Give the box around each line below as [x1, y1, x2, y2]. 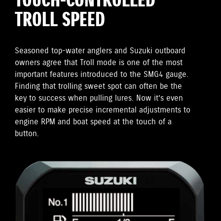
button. [15, 128, 39, 139]
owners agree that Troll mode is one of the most [15, 57, 183, 68]
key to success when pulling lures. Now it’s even [15, 93, 183, 104]
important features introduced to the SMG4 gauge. [15, 69, 188, 80]
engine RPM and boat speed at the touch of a [15, 116, 172, 127]
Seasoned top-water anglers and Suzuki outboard [15, 45, 185, 56]
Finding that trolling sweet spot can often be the [15, 81, 182, 92]
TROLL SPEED [15, 7, 105, 34]
